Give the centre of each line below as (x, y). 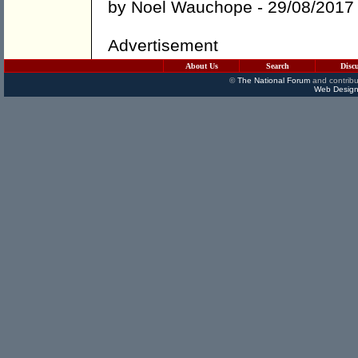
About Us (201, 66)
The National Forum (273, 80)
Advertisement (163, 46)
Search (277, 66)
